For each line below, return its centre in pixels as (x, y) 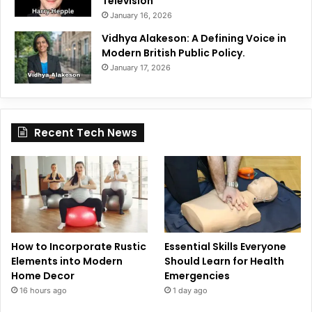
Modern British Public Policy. (173, 53)
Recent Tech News (86, 132)
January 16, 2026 (141, 15)
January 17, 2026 (140, 67)
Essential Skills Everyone (226, 247)
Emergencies (197, 276)
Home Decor (43, 276)
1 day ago (190, 291)
